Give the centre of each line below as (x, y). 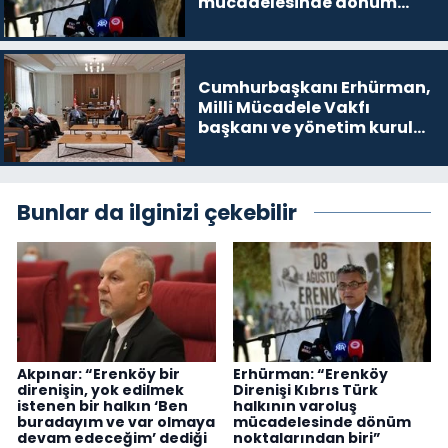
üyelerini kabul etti (277, 147)
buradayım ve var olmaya (116, 421)
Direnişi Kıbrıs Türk (305, 389)
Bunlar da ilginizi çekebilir (157, 213)
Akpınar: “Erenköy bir (98, 373)
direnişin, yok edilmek (100, 389)
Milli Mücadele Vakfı (283, 107)
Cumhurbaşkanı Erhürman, (314, 87)
